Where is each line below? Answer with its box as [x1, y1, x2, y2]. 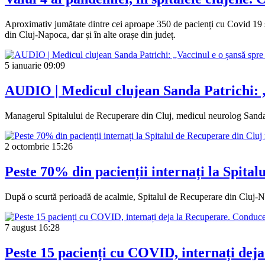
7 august [5, 222, 36, 232]
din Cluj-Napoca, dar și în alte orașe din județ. [5, 30, 176, 40]
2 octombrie [5, 141, 49, 152]
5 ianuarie [5, 60, 41, 71]
